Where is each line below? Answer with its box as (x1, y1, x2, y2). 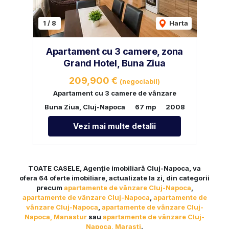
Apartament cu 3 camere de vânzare (53, 88, 176, 97)
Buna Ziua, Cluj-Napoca (44, 102, 125, 111)
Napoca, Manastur (25, 212, 87, 221)
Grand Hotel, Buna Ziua (63, 57, 166, 68)
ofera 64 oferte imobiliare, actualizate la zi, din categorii (19, 173, 210, 182)
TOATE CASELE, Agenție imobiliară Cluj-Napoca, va (28, 164, 201, 172)
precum (36, 183, 64, 192)
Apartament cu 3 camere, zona (45, 45, 184, 57)
